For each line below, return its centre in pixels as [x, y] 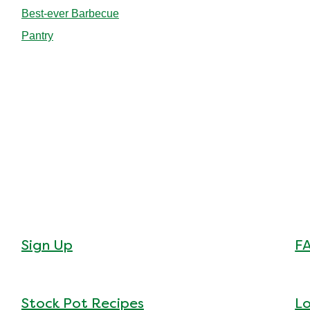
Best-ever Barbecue [70, 14]
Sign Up [47, 247]
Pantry [37, 36]
